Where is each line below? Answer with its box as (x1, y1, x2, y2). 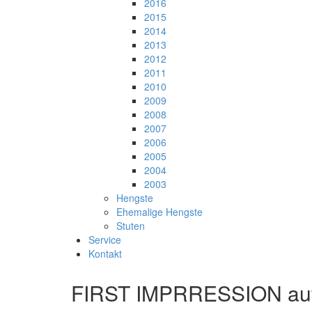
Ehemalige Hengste (116, 205, 203, 219)
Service (88, 233, 121, 247)
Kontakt (88, 247, 122, 261)
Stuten (116, 219, 145, 233)
